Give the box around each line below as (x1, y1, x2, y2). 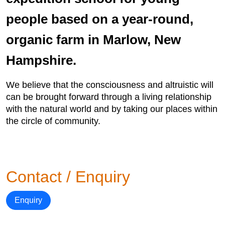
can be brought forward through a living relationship (6, 92, 211, 102)
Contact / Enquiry (6, 168, 130, 186)
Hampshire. (6, 53, 80, 68)
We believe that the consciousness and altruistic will (6, 80, 213, 90)
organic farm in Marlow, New (6, 32, 181, 47)
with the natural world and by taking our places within (6, 104, 217, 114)
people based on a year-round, (6, 12, 193, 27)
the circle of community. (6, 116, 100, 126)
